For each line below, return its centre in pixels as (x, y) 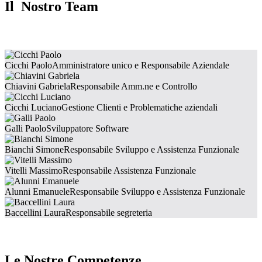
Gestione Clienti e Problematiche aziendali (139, 108)
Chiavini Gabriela (37, 87)
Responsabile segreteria (109, 213)
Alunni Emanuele (37, 192)
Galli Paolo (25, 129)
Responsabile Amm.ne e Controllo (134, 87)
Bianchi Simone (34, 150)
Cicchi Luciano (33, 108)
